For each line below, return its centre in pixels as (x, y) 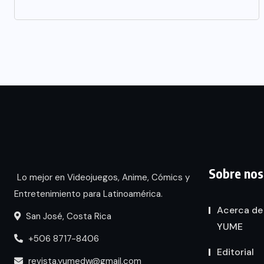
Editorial (235, 252)
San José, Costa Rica (67, 217)
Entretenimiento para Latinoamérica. (88, 194)
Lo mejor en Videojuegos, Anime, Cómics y (103, 178)
